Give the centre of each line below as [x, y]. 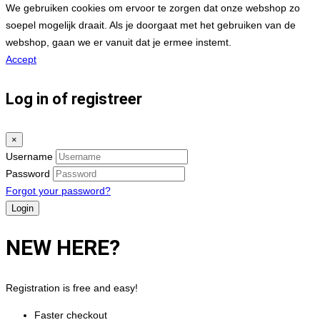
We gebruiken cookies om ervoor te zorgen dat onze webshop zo [153, 7]
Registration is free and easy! [72, 287]
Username [29, 156]
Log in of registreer [74, 99]
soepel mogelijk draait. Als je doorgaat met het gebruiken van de [151, 25]
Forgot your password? [58, 191]
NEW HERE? [63, 247]
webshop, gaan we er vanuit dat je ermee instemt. [119, 42]
